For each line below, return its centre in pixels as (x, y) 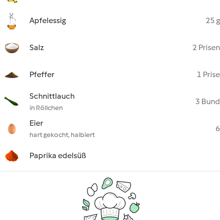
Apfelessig (48, 20)
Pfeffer (42, 74)
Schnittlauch (52, 96)
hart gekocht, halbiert (62, 135)
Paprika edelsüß (58, 155)
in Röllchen (46, 108)
